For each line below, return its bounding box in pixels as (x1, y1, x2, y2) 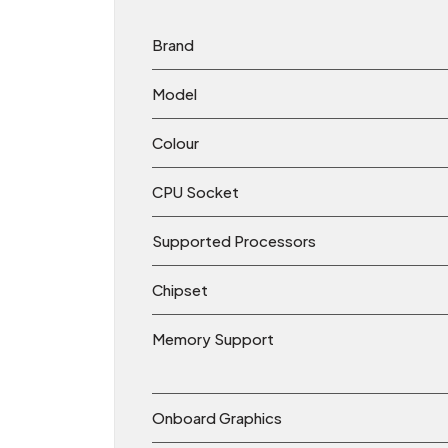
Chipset (152, 280, 208, 300)
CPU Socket (152, 182, 239, 202)
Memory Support (152, 329, 274, 349)
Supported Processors (152, 231, 316, 251)
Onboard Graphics (152, 408, 282, 428)
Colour (152, 133, 202, 153)
